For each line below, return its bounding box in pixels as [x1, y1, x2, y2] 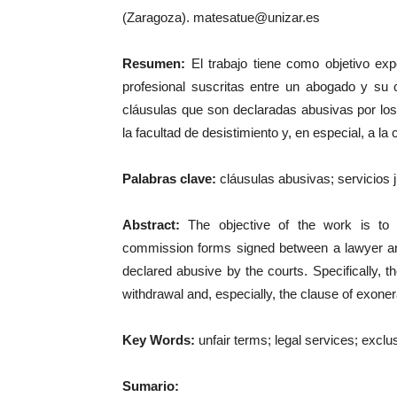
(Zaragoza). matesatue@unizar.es [122, 10, 320, 25]
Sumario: [122, 378, 179, 393]
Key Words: [122, 332, 195, 347]
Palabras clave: [122, 171, 216, 186]
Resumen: [122, 56, 185, 71]
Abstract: [122, 217, 180, 232]
